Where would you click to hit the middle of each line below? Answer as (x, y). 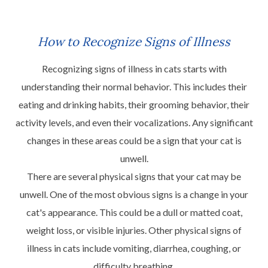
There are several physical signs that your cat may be (134, 176)
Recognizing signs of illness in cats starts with (134, 68)
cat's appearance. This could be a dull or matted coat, (134, 212)
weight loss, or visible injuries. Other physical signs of (134, 230)
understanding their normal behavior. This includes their (134, 86)
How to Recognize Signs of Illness (134, 41)
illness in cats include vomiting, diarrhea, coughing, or (134, 248)
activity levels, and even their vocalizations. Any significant (134, 122)
